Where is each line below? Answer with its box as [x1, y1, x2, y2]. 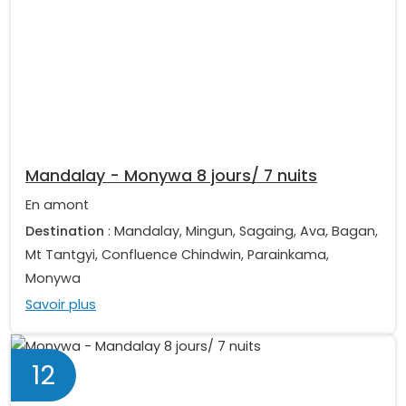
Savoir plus [25, 295, 96, 314]
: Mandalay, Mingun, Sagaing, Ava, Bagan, [104, 222, 378, 241]
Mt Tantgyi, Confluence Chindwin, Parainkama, [25, 246, 329, 265]
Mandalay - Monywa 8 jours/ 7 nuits [25, 165, 317, 188]
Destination [25, 222, 104, 241]
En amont [25, 196, 89, 215]
